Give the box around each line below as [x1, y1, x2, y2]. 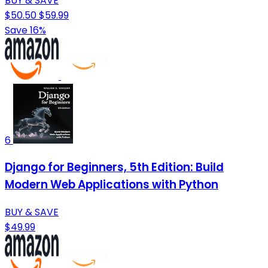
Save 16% [5, 23, 46, 37]
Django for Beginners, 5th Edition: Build [5, 159, 224, 176]
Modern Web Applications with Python [5, 176, 218, 193]
